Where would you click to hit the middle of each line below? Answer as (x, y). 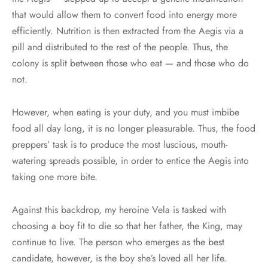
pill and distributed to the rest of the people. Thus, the (120, 47)
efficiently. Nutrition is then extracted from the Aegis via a (128, 31)
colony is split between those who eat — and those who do (130, 63)
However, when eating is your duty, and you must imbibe (126, 112)
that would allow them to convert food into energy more (124, 15)
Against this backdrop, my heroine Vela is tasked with (119, 210)
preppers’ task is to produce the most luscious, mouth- (120, 145)
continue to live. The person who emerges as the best (118, 242)
